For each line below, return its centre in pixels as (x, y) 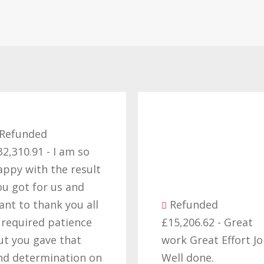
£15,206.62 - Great (191, 222)
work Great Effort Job (199, 240)
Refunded (178, 204)
